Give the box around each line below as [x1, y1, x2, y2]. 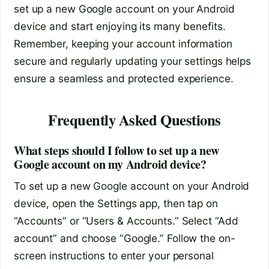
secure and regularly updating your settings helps [14, 54, 252, 67]
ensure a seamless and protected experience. [14, 71, 234, 85]
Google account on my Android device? [14, 155, 207, 173]
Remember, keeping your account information [14, 37, 232, 50]
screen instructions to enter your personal [14, 249, 214, 262]
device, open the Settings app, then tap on [14, 196, 218, 210]
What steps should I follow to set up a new [14, 141, 219, 159]
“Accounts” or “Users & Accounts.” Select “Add [14, 214, 238, 227]
